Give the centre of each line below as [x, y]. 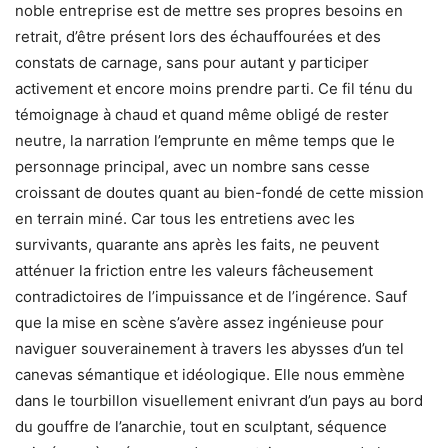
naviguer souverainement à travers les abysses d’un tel [209, 348]
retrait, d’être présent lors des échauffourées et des [198, 36]
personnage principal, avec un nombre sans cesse [192, 166]
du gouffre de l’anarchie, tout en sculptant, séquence [201, 426]
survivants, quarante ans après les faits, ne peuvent [197, 244]
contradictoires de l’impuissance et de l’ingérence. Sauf [211, 296]
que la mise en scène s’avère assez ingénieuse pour [199, 322]
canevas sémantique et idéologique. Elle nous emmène [210, 374]
